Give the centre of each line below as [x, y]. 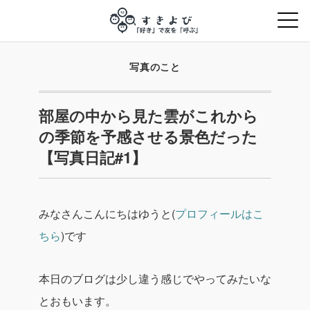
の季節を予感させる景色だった [148, 136]
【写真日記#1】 [93, 157]
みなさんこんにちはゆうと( [107, 213]
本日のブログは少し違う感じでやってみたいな [155, 279]
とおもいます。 [77, 301]
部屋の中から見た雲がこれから [148, 116]
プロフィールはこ [219, 213]
